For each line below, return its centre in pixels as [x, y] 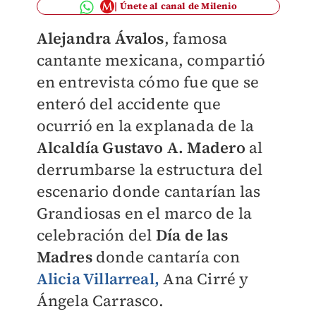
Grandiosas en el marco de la [144, 213]
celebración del [96, 235]
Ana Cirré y [204, 279]
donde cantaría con [166, 257]
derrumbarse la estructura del [150, 169]
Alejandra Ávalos [100, 38]
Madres [64, 257]
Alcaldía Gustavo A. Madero [141, 147]
